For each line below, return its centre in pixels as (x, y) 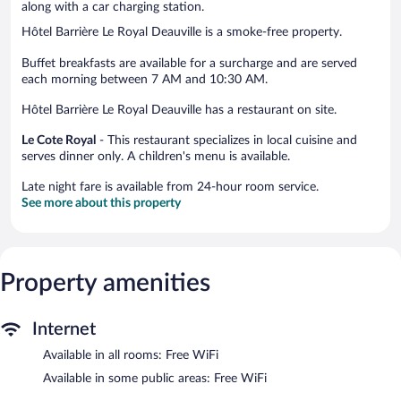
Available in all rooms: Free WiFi (131, 355)
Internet (64, 329)
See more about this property (101, 203)
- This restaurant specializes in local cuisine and (226, 140)
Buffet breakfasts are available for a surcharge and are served (189, 63)
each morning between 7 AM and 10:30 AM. (145, 79)
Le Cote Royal (59, 140)
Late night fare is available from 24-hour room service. (170, 187)
